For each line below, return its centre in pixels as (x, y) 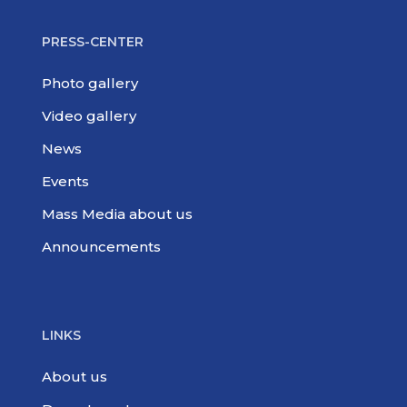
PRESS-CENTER (93, 42)
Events (66, 181)
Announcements (102, 247)
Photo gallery (90, 83)
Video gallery (89, 116)
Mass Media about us (118, 214)
